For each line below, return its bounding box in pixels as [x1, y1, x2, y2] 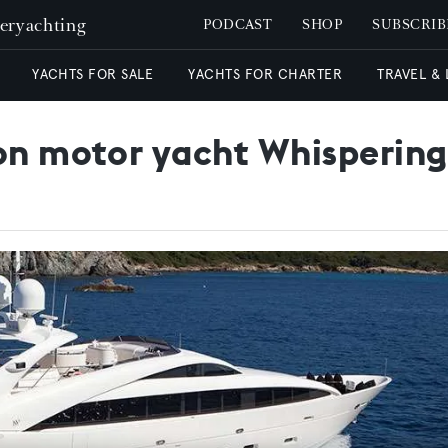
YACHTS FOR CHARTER [188, 66, 343, 83]
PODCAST [203, 16, 273, 33]
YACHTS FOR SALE [32, 66, 154, 83]
